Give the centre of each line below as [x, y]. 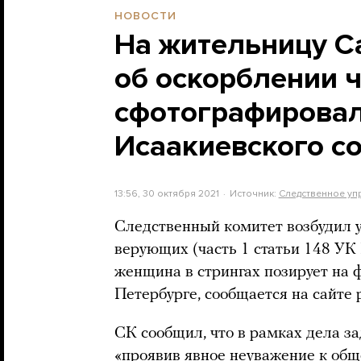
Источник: [254, 193]
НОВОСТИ [145, 15]
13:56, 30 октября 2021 [167, 193]
